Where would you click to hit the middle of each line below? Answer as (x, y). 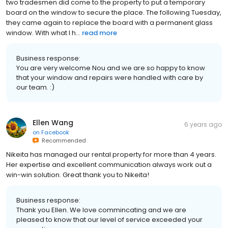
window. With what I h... (43, 33)
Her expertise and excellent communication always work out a (109, 164)
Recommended (62, 140)
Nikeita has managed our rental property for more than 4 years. (111, 154)
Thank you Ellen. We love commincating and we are (101, 210)
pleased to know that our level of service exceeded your (109, 219)
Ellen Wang (53, 122)
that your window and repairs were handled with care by (110, 77)
